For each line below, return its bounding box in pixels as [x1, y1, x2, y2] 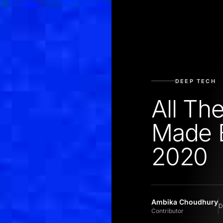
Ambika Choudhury [151, 197, 218, 206]
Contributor [151, 207, 184, 215]
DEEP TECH [175, 77, 216, 85]
